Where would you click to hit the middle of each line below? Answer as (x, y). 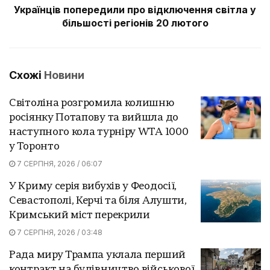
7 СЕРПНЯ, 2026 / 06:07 (59, 163)
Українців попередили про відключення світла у (135, 9)
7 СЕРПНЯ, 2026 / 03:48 (59, 232)
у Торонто (34, 146)
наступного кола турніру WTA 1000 (99, 132)
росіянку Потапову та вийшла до (94, 118)
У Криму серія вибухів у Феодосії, (93, 186)
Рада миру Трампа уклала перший (97, 255)
